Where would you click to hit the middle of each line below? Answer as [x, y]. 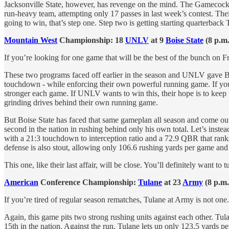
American [21, 182]
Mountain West [31, 40]
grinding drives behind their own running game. [81, 103]
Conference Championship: [88, 182]
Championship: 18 [91, 40]
